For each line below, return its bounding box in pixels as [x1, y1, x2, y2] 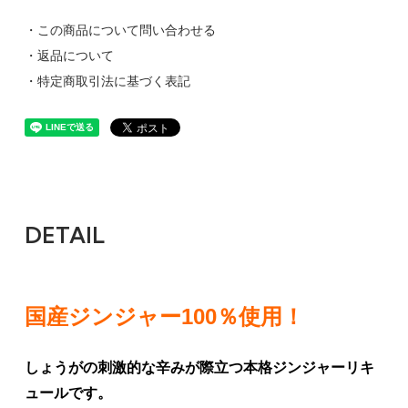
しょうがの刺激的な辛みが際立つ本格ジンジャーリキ [24, 360, 374, 376]
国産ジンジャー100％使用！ [24, 304, 304, 330]
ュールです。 [24, 385, 112, 402]
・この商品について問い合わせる [24, 23, 216, 38]
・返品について [24, 48, 114, 64]
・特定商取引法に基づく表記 [24, 74, 190, 89]
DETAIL [24, 221, 105, 250]
